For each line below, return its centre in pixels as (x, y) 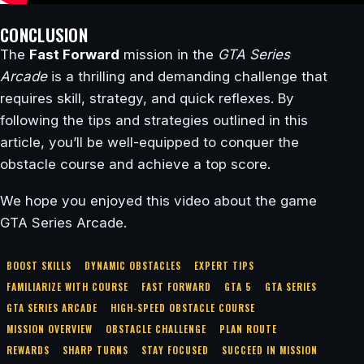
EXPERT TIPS (225, 266)
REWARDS (28, 350)
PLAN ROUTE (249, 329)
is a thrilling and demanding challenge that (187, 76)
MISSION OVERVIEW (50, 329)
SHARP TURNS (96, 350)
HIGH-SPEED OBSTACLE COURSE (183, 308)
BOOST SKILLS (39, 266)
